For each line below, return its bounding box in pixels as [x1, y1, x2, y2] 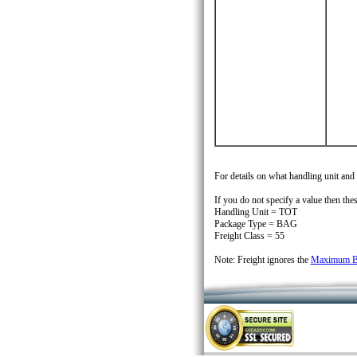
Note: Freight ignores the [214, 254, 311, 265]
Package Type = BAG [214, 218, 297, 229]
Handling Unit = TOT [214, 206, 297, 218]
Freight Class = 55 [214, 230, 284, 241]
